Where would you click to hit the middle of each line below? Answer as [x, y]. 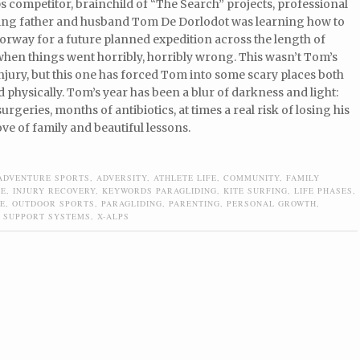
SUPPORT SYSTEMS [47, 216]
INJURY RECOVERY [54, 190]
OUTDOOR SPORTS [53, 203]
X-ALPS [113, 216]
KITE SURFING [256, 190]
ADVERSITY [122, 177]
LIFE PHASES [323, 190]
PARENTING [194, 203]
